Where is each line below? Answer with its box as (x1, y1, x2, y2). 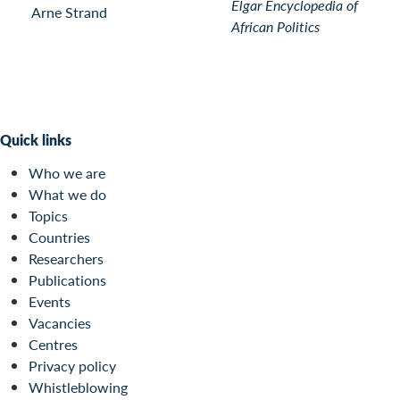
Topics (29, 205, 68, 227)
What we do (29, 184, 106, 205)
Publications (29, 270, 106, 291)
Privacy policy (29, 355, 116, 377)
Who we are (29, 162, 105, 184)
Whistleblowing (29, 377, 128, 398)
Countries (29, 227, 90, 248)
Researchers (29, 248, 104, 270)
